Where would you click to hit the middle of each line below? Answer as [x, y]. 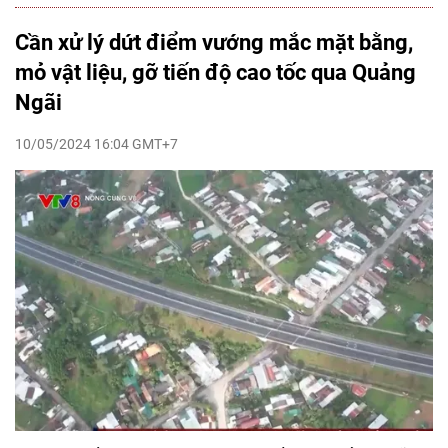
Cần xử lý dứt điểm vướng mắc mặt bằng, [214, 42]
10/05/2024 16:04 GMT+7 [96, 143]
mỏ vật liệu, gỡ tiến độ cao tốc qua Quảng [215, 72]
